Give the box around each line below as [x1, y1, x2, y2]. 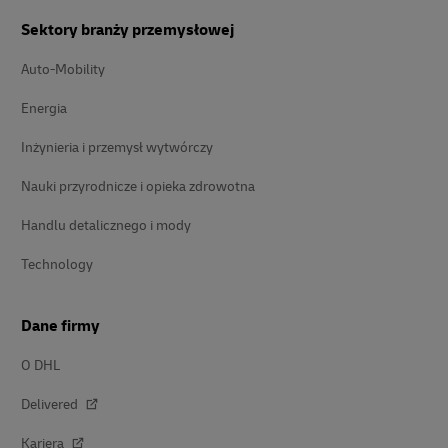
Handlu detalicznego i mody [21, 217, 191, 234]
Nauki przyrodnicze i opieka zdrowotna [21, 178, 255, 195]
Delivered [21, 396, 81, 413]
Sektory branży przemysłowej [21, 20, 234, 40]
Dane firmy [21, 316, 100, 336]
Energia [21, 100, 67, 117]
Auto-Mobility [21, 61, 105, 78]
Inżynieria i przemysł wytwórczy [21, 139, 213, 156]
